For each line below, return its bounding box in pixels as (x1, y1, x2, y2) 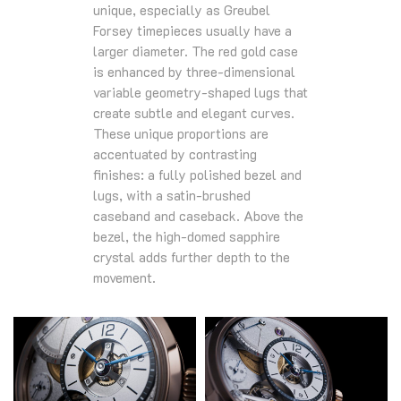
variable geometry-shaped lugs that (93, 82, 308, 101)
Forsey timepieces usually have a (93, 21, 292, 39)
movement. (93, 268, 156, 286)
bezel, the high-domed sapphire (93, 226, 280, 245)
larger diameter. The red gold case (93, 41, 298, 60)
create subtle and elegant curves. (93, 103, 294, 122)
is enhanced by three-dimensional (93, 62, 295, 81)
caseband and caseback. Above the (93, 206, 303, 225)
